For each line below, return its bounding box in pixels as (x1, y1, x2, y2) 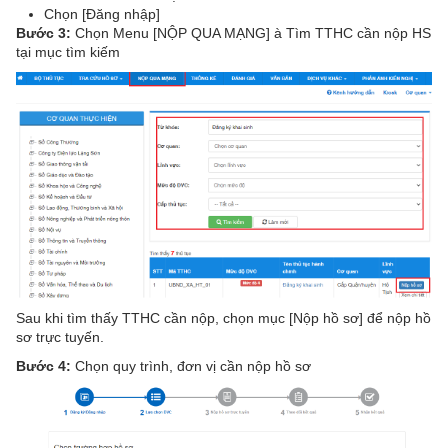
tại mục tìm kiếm (16, 43, 120, 60)
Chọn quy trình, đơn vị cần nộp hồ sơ (71, 357, 311, 374)
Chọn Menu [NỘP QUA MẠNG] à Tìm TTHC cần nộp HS (71, 24, 431, 41)
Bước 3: (16, 24, 71, 41)
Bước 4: (16, 357, 71, 374)
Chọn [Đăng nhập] (44, 5, 160, 22)
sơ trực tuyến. (16, 328, 104, 345)
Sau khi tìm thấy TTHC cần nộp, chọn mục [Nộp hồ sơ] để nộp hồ (16, 309, 431, 326)
